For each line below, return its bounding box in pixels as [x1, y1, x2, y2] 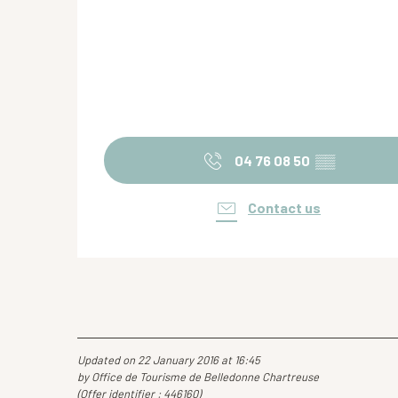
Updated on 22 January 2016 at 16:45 [77, 353, 260, 368]
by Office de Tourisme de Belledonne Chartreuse [77, 370, 319, 385]
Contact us [248, 198, 321, 216]
